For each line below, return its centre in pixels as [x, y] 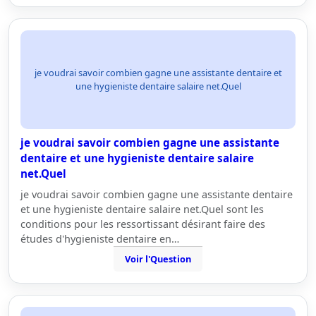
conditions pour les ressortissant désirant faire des [143, 224]
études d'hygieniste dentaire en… [100, 239]
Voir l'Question [158, 259]
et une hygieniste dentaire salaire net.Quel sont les [142, 209]
